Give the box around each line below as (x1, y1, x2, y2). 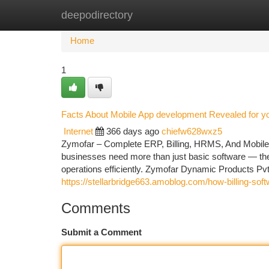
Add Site (207, 10, 240, 20)
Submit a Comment (61, 228, 142, 237)
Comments (61, 200, 130, 216)
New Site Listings (121, 10, 189, 20)
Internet (64, 127, 93, 136)
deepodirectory (61, 9, 133, 21)
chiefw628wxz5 (162, 127, 222, 136)
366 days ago (106, 127, 159, 136)
